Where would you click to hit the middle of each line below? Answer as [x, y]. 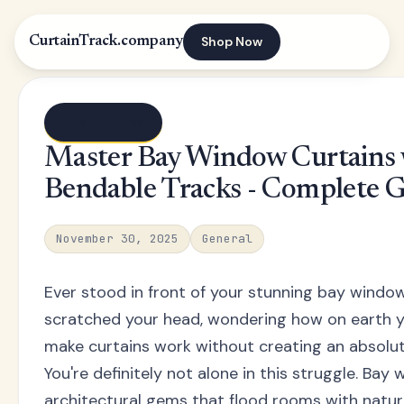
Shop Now [231, 41]
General [227, 239]
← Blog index [103, 122]
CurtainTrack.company [106, 41]
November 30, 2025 [117, 239]
